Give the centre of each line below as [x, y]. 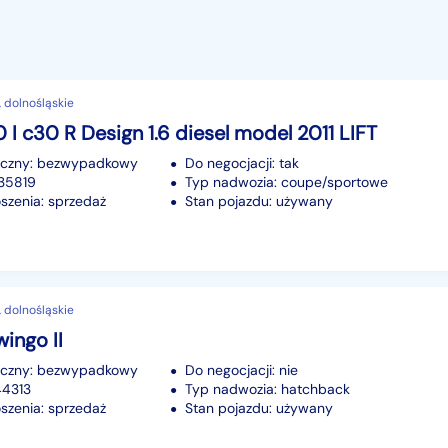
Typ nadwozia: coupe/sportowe [286, 181]
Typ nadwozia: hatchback [267, 388]
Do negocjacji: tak [242, 162]
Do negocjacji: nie [241, 369]
